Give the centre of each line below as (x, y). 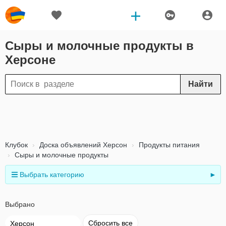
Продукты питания (168, 145)
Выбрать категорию (52, 175)
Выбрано (20, 204)
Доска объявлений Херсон (82, 145)
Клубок (16, 145)
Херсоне (30, 60)
